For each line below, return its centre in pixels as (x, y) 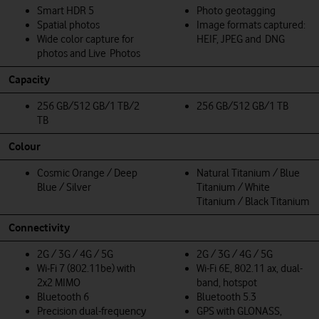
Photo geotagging (236, 10)
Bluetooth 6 (63, 297)
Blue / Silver (64, 187)
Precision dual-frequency (91, 311)
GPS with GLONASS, (239, 311)
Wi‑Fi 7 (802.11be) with (86, 268)
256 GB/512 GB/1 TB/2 (88, 106)
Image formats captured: (251, 25)
